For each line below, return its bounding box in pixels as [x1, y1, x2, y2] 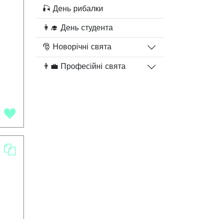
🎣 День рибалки [43, 4, 104, 13]
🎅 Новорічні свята [43, 43, 112, 52]
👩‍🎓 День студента [43, 23, 113, 32]
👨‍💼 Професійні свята [43, 62, 126, 71]
